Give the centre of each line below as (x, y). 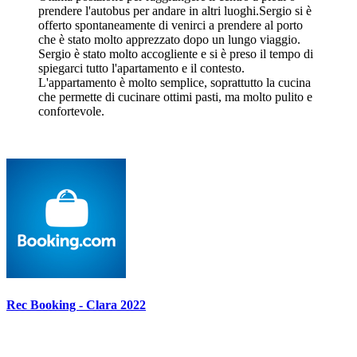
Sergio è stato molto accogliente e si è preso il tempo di (176, 53)
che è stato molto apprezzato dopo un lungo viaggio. (169, 39)
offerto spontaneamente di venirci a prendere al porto (171, 25)
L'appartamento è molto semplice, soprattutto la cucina (175, 82)
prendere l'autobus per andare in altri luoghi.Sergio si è (175, 10)
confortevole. (71, 111)
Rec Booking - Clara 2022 (76, 304)
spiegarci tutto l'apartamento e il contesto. (141, 68)
